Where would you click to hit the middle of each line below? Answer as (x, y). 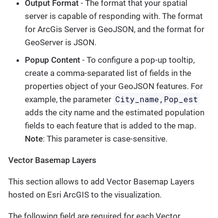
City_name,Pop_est (157, 99)
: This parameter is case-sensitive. (105, 138)
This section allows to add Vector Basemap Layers (101, 181)
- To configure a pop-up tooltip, (137, 60)
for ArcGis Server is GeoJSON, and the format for (115, 29)
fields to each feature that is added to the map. (110, 125)
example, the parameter (69, 99)
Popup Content (53, 60)
